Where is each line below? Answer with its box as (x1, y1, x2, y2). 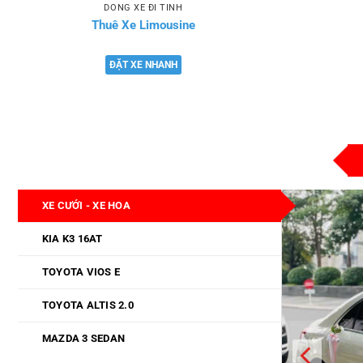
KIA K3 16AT (41, 233, 103, 246)
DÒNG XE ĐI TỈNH (104, 2, 183, 13)
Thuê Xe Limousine (92, 17, 195, 32)
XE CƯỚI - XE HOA (41, 199, 130, 212)
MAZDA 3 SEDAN (41, 332, 126, 345)
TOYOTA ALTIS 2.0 (41, 299, 134, 312)
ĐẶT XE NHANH (109, 59, 177, 71)
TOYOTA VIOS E (41, 266, 121, 279)
